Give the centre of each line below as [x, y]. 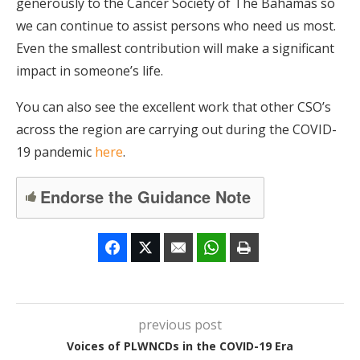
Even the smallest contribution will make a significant [175, 48]
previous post [180, 325]
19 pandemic [55, 152]
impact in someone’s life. [90, 71]
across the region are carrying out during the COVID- [176, 129]
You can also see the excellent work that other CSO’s [174, 107]
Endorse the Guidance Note [145, 196]
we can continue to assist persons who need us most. [176, 26]
